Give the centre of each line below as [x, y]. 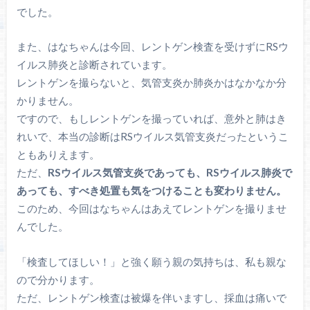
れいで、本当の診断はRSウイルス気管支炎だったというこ [152, 137]
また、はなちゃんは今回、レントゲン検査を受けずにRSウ [152, 47]
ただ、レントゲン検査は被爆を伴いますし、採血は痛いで [151, 297]
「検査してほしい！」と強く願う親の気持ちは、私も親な [151, 261]
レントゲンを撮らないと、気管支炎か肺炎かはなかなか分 [151, 83]
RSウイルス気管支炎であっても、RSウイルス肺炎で [170, 173]
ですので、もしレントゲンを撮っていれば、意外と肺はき [151, 119]
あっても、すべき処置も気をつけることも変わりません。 [151, 191]
